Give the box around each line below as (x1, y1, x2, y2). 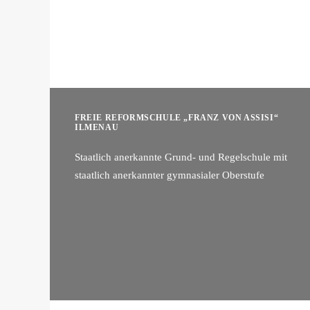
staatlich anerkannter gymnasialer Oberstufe (75, 170, 264, 181)
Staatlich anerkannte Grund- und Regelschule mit (75, 152, 287, 163)
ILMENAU (75, 122, 119, 132)
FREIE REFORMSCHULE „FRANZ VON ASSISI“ (75, 113, 279, 122)
